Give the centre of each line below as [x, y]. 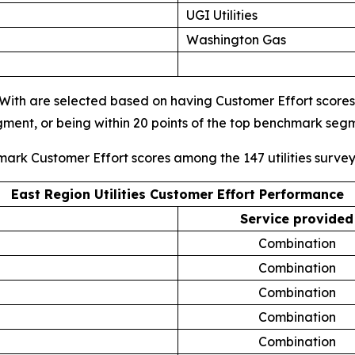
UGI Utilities [222, 15]
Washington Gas [236, 39]
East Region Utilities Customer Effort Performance [177, 194]
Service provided [297, 218]
